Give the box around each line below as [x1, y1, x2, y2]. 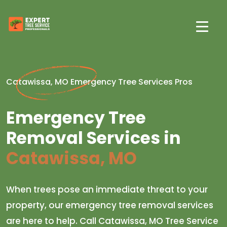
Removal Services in [6, 126, 181, 150]
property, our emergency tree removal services [6, 199, 213, 211]
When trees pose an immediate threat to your [6, 183, 208, 196]
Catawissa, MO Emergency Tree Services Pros [6, 76, 193, 88]
